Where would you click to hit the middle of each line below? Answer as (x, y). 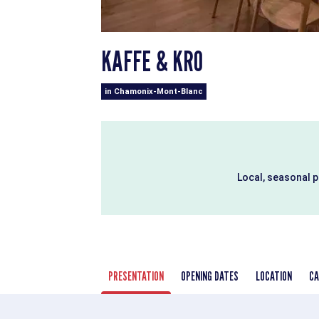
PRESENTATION (136, 276)
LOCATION (274, 276)
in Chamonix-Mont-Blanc (154, 91)
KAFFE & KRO (152, 60)
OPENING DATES (210, 276)
